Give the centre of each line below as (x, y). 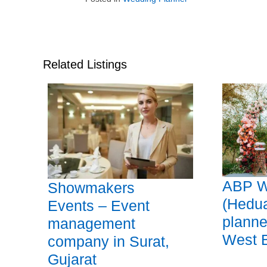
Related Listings (85, 64)
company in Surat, (108, 242)
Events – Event (99, 206)
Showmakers (91, 188)
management (91, 224)
